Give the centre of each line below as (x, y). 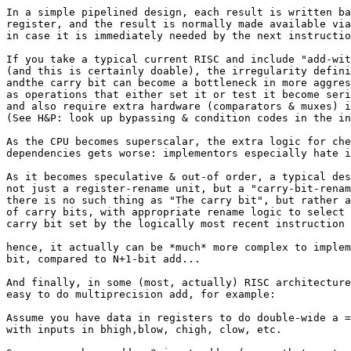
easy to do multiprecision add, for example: (141, 294)
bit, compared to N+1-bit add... (103, 259)
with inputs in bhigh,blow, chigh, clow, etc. (144, 329)
